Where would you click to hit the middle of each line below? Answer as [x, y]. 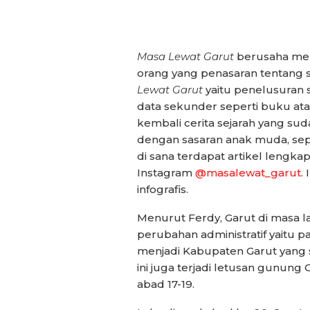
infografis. [162, 190]
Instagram [166, 173]
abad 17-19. [165, 284]
